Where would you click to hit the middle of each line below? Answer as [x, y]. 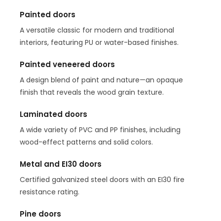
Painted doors [48, 14]
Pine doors [40, 214]
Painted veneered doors [67, 64]
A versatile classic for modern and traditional [97, 30]
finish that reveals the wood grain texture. [92, 92]
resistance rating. [50, 192]
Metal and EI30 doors [61, 164]
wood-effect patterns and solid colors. [86, 142]
